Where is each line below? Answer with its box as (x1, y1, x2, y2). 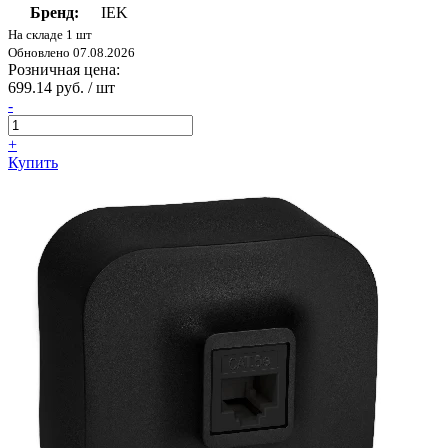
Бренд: (29, 4, 79, 22)
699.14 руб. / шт (8, 79, 115, 97)
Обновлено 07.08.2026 (8, 45, 135, 61)
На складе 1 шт (8, 27, 92, 43)
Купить (8, 154, 58, 172)
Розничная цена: (8, 61, 120, 79)
